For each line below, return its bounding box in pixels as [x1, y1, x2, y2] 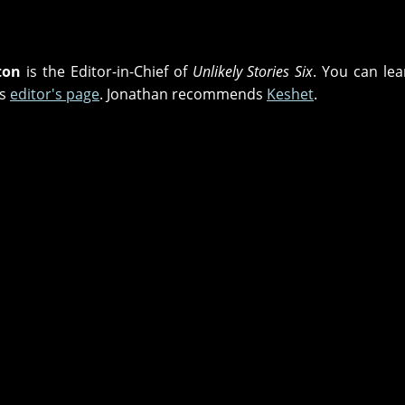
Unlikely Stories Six [192, 61, 314, 82]
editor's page [10, 84, 99, 105]
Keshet [267, 84, 314, 105]
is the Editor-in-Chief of [20, 61, 193, 82]
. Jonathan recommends [99, 84, 267, 105]
